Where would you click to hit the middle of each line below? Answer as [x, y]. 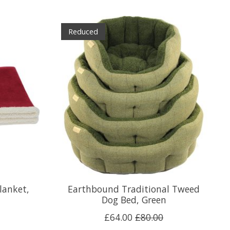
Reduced [83, 32]
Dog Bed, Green [134, 199]
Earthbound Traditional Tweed [134, 189]
